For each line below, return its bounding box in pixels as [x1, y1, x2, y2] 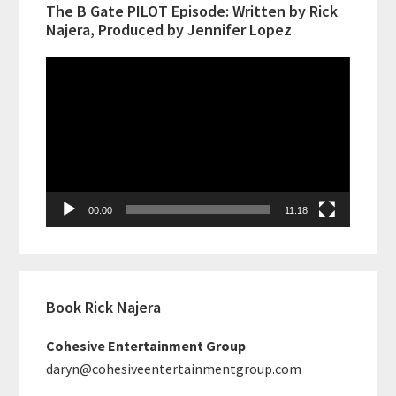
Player [45, 80, 85, 99]
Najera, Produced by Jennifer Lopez [46, 19, 293, 40]
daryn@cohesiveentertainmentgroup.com [46, 359, 302, 377]
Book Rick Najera [46, 296, 162, 317]
